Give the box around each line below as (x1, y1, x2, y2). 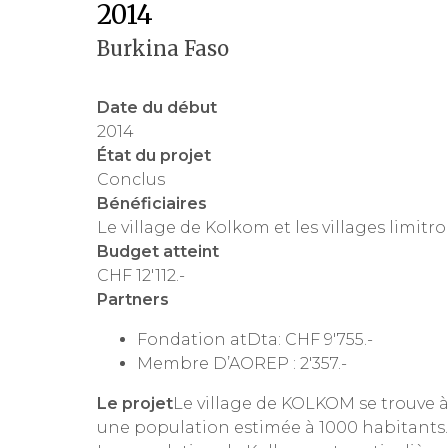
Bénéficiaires (97, 194, 207, 214)
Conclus (97, 170, 165, 190)
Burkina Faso (97, 36, 229, 62)
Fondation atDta (137, 330, 278, 350)
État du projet (97, 146, 211, 166)
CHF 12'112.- (97, 266, 185, 286)
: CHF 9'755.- (278, 330, 373, 350)
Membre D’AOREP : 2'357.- (137, 354, 347, 374)
